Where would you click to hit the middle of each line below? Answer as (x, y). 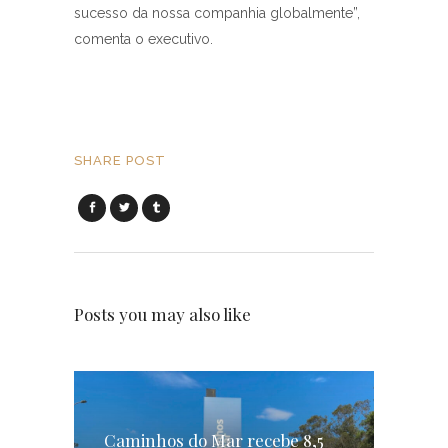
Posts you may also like (162, 314)
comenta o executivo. (147, 39)
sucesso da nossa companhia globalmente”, (217, 13)
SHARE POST (120, 161)
